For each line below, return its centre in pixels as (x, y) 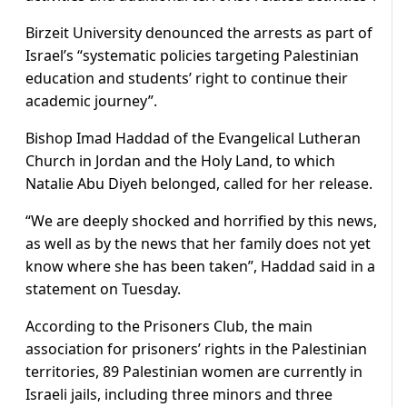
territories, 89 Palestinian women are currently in (194, 372)
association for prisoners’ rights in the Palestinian (196, 349)
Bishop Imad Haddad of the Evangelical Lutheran (193, 139)
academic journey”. (91, 101)
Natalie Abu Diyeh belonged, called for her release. (199, 184)
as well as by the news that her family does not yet (198, 244)
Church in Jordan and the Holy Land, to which (180, 161)
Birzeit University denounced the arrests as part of (199, 33)
